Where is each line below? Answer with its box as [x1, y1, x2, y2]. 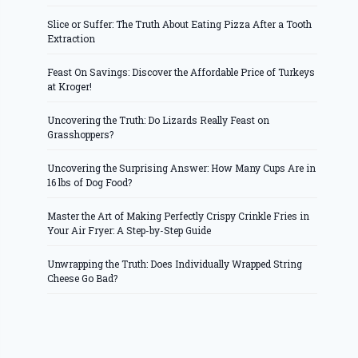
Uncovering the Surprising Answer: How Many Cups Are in [47, 161, 316, 175]
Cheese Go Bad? [47, 272, 118, 285]
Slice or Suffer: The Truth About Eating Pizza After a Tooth [47, 18, 312, 31]
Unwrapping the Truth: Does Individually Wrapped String [47, 257, 303, 271]
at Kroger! [47, 80, 93, 93]
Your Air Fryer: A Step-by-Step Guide [47, 224, 212, 237]
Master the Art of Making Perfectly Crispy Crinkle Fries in [47, 209, 310, 223]
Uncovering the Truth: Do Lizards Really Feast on [47, 113, 270, 127]
